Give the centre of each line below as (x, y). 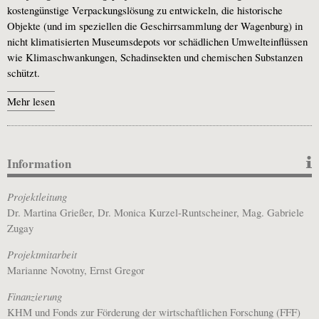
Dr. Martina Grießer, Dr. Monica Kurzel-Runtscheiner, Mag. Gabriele (156, 212)
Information (39, 163)
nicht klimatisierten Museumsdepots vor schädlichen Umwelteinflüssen (157, 41)
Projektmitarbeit (42, 254)
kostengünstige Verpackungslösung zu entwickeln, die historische (145, 10)
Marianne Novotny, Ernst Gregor (76, 270)
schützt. (23, 72)
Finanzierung (35, 296)
